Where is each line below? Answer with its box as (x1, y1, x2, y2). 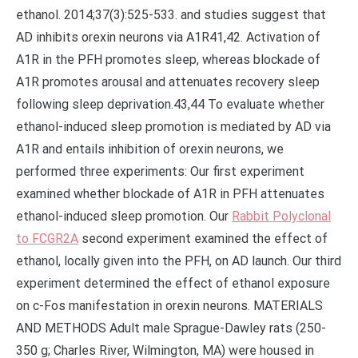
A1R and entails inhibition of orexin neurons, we (16, 141, 284, 157)
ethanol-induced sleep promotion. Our (16, 209, 232, 224)
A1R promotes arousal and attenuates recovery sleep (16, 74, 320, 89)
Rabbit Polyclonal (232, 209, 331, 224)
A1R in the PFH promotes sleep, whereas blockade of (16, 52, 320, 67)
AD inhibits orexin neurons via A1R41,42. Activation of (16, 30, 320, 45)
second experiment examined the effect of (78, 231, 328, 246)
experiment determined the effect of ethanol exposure (16, 276, 330, 291)
